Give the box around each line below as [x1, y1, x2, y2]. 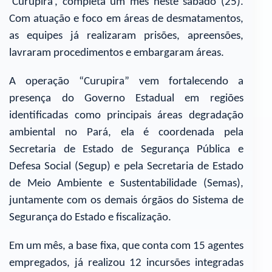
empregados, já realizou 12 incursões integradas [9, 257, 243, 269]
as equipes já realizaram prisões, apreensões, [9, 30, 243, 42]
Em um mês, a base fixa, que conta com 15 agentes [9, 240, 243, 252]
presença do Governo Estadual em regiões [9, 92, 243, 104]
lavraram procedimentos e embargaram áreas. [9, 47, 225, 59]
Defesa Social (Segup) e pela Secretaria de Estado [9, 160, 243, 172]
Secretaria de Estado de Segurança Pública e [9, 143, 243, 155]
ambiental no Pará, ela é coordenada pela [9, 126, 243, 138]
